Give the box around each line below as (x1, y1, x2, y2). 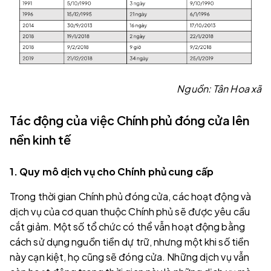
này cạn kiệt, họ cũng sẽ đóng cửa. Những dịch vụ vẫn (10, 250, 249, 263)
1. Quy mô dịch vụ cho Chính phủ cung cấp (10, 165, 214, 178)
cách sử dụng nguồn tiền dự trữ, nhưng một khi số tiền (10, 235, 250, 248)
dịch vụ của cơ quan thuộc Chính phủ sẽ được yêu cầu (10, 204, 250, 218)
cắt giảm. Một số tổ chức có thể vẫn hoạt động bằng (10, 220, 245, 233)
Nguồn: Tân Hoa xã (177, 82, 261, 95)
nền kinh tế (10, 131, 71, 147)
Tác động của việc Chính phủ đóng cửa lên (10, 112, 249, 128)
